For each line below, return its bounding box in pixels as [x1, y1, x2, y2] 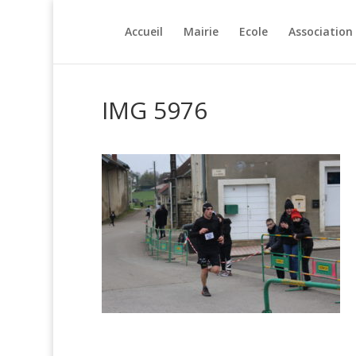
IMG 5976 [101, 94, 207, 126]
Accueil [124, 24, 163, 39]
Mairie [183, 24, 219, 39]
